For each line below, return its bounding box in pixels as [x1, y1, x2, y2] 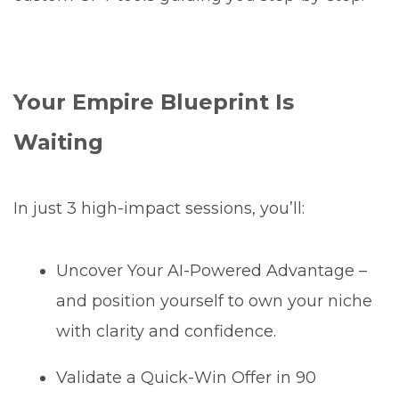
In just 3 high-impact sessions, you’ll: [13, 198, 305, 218]
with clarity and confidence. [56, 321, 277, 341]
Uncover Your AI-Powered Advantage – [56, 260, 368, 281]
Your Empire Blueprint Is [13, 88, 294, 115]
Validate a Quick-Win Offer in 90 [56, 367, 317, 387]
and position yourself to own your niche [56, 290, 373, 311]
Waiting [13, 128, 103, 155]
